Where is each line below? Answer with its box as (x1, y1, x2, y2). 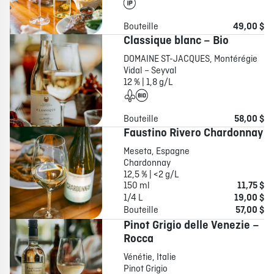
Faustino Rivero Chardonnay (123, 126, 263, 141)
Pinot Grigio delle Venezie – (123, 218, 259, 234)
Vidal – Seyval (123, 65, 177, 78)
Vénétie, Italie (123, 251, 178, 264)
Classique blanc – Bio (123, 34, 229, 49)
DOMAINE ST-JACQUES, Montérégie (123, 53, 257, 66)
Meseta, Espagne (123, 146, 190, 158)
